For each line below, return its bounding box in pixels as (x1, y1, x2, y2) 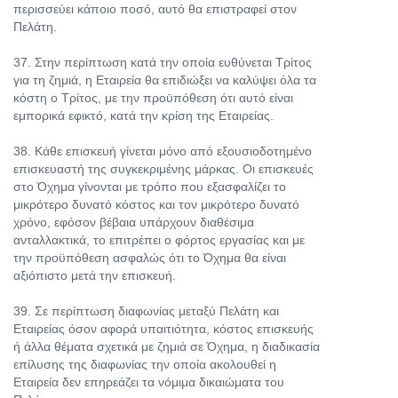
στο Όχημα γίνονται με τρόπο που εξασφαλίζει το (13, 179, 286, 194)
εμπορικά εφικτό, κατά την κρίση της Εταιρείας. (13, 108, 274, 123)
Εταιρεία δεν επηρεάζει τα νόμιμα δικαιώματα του (13, 375, 284, 389)
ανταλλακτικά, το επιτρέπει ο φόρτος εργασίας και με (13, 233, 305, 247)
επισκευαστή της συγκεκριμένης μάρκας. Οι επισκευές (13, 162, 314, 176)
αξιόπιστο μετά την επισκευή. (13, 268, 176, 283)
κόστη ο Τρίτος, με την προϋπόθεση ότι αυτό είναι (13, 91, 293, 105)
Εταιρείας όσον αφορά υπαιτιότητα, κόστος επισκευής (13, 322, 314, 336)
